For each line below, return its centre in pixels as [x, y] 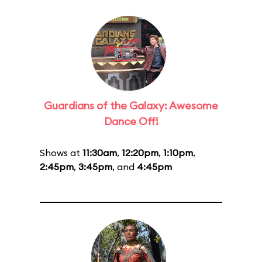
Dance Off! [131, 121]
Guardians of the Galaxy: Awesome [131, 106]
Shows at [61, 153]
